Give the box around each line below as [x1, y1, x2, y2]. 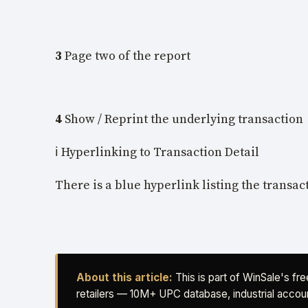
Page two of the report [65, 48, 190, 64]
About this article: [76, 270, 173, 284]
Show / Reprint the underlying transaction [65, 111, 303, 127]
